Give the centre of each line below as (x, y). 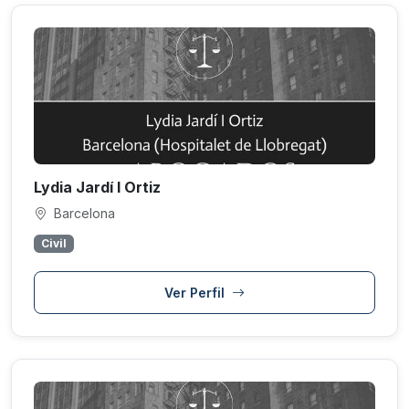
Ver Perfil (196, 293)
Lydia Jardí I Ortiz (97, 188)
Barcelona (83, 214)
